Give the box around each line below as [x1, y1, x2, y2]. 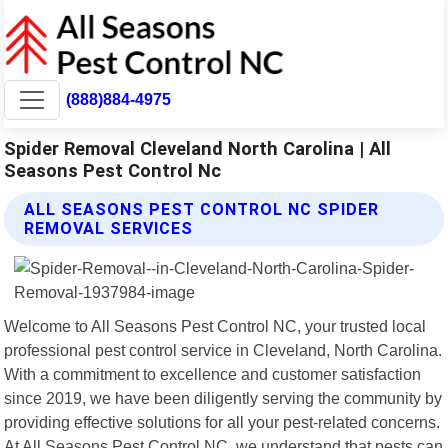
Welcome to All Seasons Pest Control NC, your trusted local [4, 316, 427, 335]
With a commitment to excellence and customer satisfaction [4, 364, 422, 383]
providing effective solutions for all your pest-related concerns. [4, 412, 441, 431]
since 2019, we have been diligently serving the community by [4, 388, 443, 407]
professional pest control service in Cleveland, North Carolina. [4, 340, 443, 359]
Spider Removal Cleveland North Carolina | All [4, 137, 392, 159]
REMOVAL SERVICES [24, 218, 194, 238]
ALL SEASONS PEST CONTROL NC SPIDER [24, 199, 380, 219]
